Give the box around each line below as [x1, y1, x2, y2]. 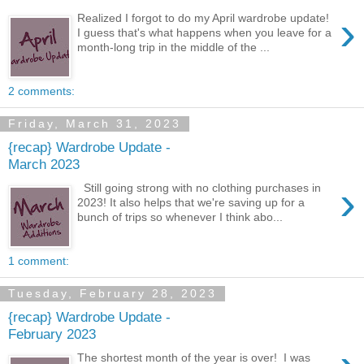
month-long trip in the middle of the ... [77, 40, 271, 54]
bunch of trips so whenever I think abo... [77, 210, 284, 223]
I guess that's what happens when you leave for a [77, 25, 332, 39]
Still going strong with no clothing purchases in [77, 180, 322, 194]
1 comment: [8, 253, 69, 267]
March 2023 [8, 156, 80, 173]
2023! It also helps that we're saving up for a [77, 195, 305, 209]
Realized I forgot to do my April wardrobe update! [77, 11, 330, 24]
